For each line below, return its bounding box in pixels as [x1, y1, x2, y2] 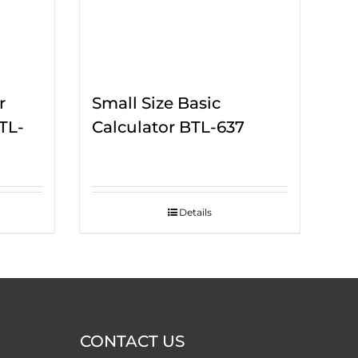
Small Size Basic [91, 93, 221, 113]
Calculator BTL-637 [91, 117, 245, 137]
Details [178, 206, 212, 219]
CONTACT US [80, 332, 185, 352]
